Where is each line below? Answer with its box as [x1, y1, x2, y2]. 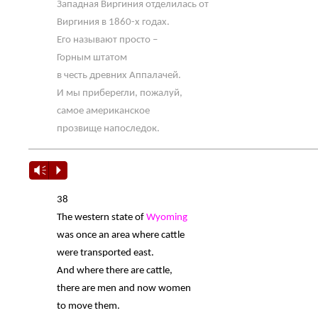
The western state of [57, 212, 146, 224]
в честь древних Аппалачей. [57, 70, 181, 82]
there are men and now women [57, 283, 191, 295]
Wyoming [146, 212, 187, 224]
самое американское [57, 106, 150, 117]
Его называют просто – [57, 35, 158, 46]
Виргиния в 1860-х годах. [57, 17, 170, 28]
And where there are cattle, [57, 265, 172, 277]
